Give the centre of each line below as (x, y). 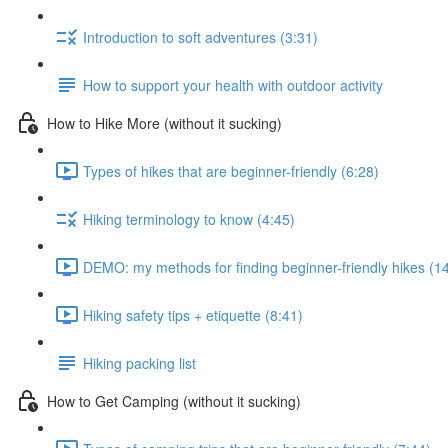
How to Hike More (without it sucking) (164, 122)
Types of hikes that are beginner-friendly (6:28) (231, 170)
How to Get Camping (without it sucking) (174, 400)
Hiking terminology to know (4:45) (189, 218)
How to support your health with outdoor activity (233, 84)
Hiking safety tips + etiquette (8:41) (193, 314)
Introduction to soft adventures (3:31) (200, 36)
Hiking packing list (139, 362)
